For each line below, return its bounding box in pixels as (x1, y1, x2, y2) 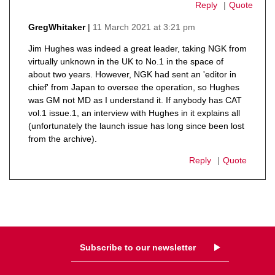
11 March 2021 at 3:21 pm (93, 21, 195, 32)
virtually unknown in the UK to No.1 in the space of (28, 56, 223, 66)
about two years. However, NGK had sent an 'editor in (28, 69, 236, 79)
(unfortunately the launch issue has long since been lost (28, 120, 244, 131)
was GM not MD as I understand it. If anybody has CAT (28, 95, 242, 105)
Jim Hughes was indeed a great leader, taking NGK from (28, 43, 247, 53)
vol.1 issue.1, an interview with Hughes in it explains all (28, 107, 240, 118)
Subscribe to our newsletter (79, 242, 196, 253)
